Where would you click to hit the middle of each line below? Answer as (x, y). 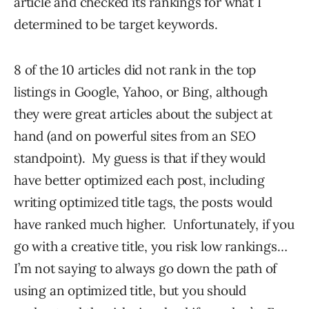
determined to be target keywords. (116, 24)
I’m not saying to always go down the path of (146, 269)
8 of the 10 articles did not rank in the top (135, 70)
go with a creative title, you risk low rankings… (151, 247)
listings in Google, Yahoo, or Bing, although (141, 92)
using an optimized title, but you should (130, 291)
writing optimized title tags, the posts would (143, 202)
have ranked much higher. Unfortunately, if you (154, 225)
